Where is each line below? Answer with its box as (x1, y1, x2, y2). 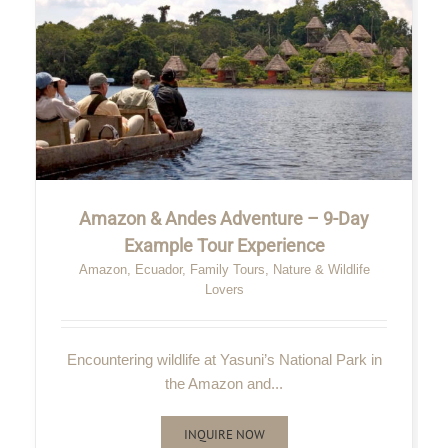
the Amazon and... (165, 375, 283, 392)
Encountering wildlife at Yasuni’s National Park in (66, 351, 382, 368)
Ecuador (134, 262, 182, 277)
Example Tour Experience (123, 235, 325, 256)
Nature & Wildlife (272, 262, 370, 277)
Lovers (204, 282, 244, 297)
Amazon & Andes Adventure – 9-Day (79, 208, 369, 229)
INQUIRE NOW (183, 426, 265, 443)
